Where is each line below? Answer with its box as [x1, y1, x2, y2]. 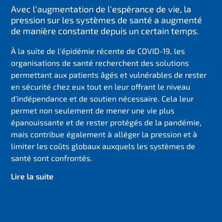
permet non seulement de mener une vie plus [11, 105, 175, 115]
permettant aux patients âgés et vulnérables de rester [11, 69, 207, 79]
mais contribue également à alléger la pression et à [11, 129, 198, 139]
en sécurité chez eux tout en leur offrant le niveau [11, 81, 191, 91]
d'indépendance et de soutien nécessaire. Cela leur [11, 93, 194, 103]
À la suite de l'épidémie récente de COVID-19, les [11, 46, 185, 55]
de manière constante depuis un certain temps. [11, 25, 199, 36]
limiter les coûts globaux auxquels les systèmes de [11, 141, 196, 151]
